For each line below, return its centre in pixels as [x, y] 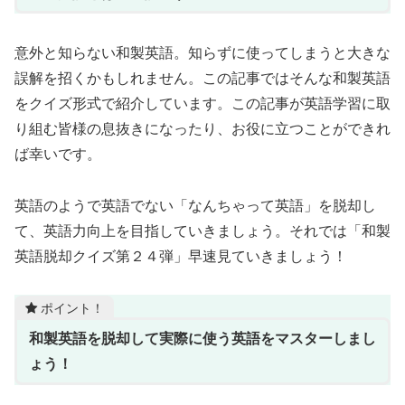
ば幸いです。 [58, 154]
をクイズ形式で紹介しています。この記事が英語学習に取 [202, 103]
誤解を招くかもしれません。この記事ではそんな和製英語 [202, 78]
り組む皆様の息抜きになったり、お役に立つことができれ [202, 128]
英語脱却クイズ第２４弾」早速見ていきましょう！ [181, 255]
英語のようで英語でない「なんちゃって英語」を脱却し [195, 204]
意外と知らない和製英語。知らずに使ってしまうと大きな [202, 52]
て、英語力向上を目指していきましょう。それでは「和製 [202, 230]
